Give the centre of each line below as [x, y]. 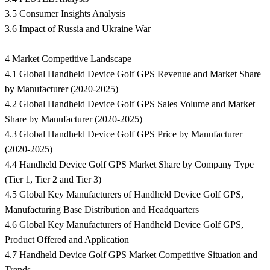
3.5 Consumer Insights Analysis [65, 14]
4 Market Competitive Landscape [68, 59]
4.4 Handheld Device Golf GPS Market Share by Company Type [129, 165]
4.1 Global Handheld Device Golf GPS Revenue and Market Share [133, 74]
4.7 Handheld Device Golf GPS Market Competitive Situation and [131, 255]
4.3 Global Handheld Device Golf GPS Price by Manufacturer [124, 134]
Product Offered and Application [67, 240]
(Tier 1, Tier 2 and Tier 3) [53, 180]
